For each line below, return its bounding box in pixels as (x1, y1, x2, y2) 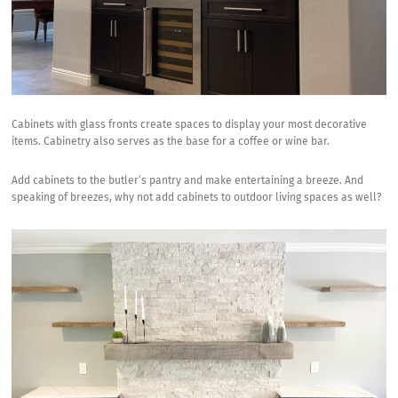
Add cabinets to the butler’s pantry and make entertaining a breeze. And (12, 176, 364, 187)
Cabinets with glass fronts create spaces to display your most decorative (12, 120, 368, 131)
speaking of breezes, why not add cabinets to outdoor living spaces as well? (12, 193, 383, 204)
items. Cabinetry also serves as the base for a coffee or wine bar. (12, 137, 330, 148)
